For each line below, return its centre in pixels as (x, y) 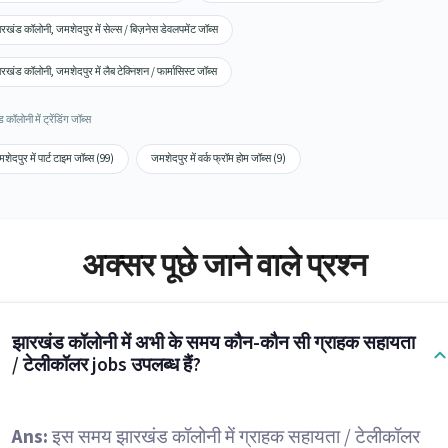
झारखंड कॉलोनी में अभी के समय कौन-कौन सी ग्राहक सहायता (213, 343)
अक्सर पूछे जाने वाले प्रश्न (224, 266)
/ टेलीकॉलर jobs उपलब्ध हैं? (106, 365)
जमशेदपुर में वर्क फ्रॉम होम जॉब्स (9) (218, 158)
